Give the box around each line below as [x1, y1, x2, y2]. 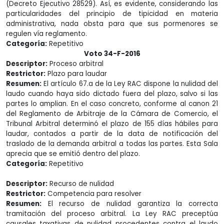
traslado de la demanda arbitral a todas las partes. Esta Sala [6, 139, 218, 148]
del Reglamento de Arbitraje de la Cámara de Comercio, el [6, 109, 218, 118]
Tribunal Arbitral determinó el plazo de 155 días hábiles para [6, 119, 218, 128]
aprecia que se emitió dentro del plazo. [6, 149, 140, 158]
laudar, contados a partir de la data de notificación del [6, 129, 218, 138]
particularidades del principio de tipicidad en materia [6, 9, 218, 18]
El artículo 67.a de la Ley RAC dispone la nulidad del [41, 79, 218, 88]
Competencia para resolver [45, 189, 141, 198]
